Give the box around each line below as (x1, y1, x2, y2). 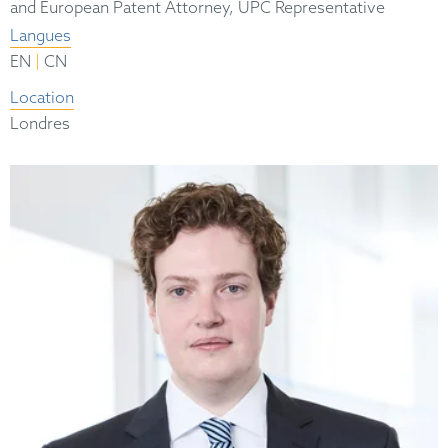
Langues (10, 27, 71, 47)
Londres (10, 115, 70, 135)
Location (10, 89, 74, 109)
